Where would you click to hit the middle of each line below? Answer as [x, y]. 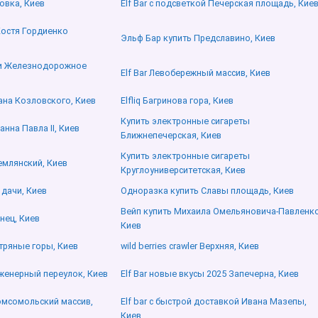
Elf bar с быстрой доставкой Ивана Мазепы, [214, 302]
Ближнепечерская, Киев [171, 136]
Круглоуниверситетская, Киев [183, 170]
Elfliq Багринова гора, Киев [177, 101]
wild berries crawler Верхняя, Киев [190, 246]
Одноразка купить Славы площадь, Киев [207, 191]
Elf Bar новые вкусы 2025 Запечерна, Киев [210, 274]
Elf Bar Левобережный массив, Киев [196, 73]
